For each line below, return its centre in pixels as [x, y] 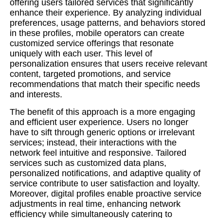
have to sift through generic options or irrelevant [102, 132]
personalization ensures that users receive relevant [109, 64]
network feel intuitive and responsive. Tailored [98, 153]
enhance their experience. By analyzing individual [106, 13]
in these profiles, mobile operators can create [97, 33]
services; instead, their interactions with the [93, 143]
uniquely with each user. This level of [81, 54]
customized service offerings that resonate [92, 43]
